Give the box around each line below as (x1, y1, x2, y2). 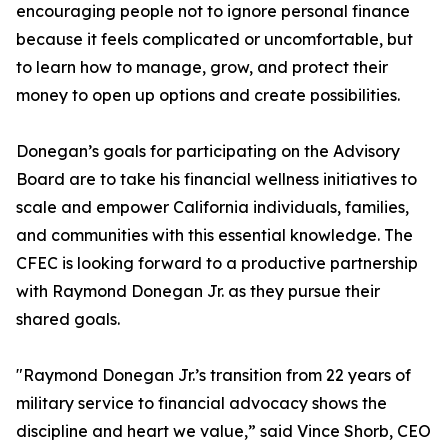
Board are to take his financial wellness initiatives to (16, 169, 417, 189)
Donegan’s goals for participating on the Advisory (16, 141, 400, 161)
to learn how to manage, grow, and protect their (16, 57, 388, 77)
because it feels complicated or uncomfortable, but (16, 29, 413, 49)
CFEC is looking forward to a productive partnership (16, 253, 418, 273)
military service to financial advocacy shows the (16, 393, 387, 413)
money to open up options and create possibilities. (16, 85, 400, 105)
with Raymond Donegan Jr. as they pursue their (16, 281, 380, 301)
